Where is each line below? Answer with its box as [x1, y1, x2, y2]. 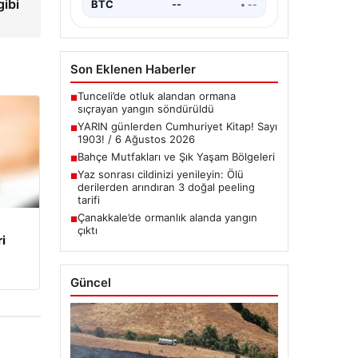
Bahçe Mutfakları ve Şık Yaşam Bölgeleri [77, 150, 275, 164]
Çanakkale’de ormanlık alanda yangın [77, 211, 257, 225]
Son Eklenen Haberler [70, 62, 196, 78]
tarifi [77, 193, 100, 207]
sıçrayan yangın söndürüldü [77, 102, 214, 116]
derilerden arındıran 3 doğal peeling [77, 181, 255, 194]
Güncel [70, 275, 111, 291]
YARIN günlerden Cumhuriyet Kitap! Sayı [77, 120, 277, 133]
